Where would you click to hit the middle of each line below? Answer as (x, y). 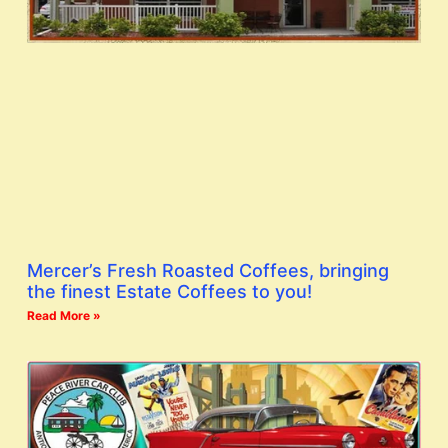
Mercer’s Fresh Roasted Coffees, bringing (208, 271)
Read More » (64, 316)
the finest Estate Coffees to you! (169, 292)
